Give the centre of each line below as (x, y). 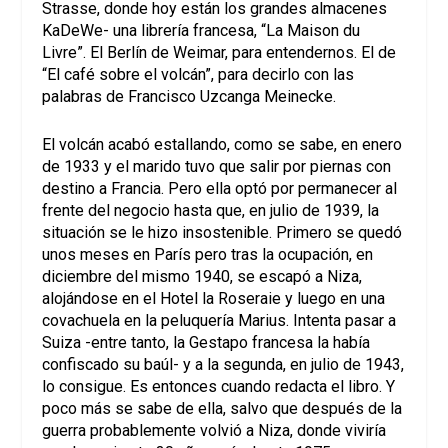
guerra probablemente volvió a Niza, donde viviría (214, 430)
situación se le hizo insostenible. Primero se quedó (222, 232)
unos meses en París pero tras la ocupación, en (208, 254)
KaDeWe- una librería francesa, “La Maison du (201, 31)
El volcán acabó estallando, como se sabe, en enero (222, 144)
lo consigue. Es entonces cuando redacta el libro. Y (219, 386)
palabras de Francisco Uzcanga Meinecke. (189, 97)
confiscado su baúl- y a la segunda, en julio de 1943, (223, 364)
